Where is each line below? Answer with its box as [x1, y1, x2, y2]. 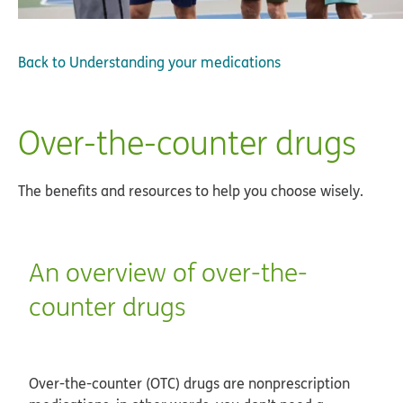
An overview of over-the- [29, 255, 308, 289]
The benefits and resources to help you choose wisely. [18, 180, 363, 201]
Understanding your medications [69, 51, 281, 72]
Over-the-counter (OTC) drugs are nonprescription [29, 372, 350, 393]
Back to [18, 51, 66, 72]
